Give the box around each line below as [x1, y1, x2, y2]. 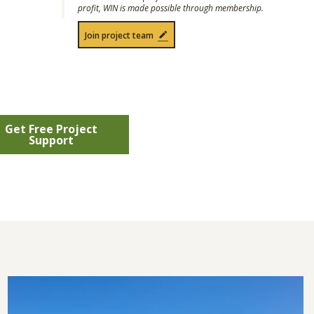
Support [28, 132, 74, 148]
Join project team [85, 29, 153, 41]
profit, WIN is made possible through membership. [78, 2, 264, 14]
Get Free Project [4, 121, 97, 137]
